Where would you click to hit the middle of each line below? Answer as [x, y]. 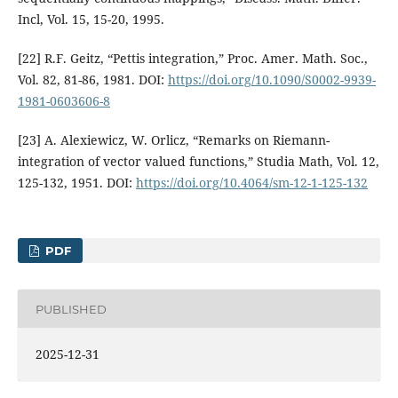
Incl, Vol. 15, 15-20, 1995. [91, 20]
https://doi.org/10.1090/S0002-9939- [271, 80]
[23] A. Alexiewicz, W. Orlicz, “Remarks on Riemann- [173, 140]
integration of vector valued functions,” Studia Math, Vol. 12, [198, 162]
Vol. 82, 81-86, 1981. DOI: [92, 80]
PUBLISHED [71, 309]
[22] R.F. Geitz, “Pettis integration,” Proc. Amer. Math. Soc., [192, 59]
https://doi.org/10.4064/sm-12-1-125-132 [251, 183]
